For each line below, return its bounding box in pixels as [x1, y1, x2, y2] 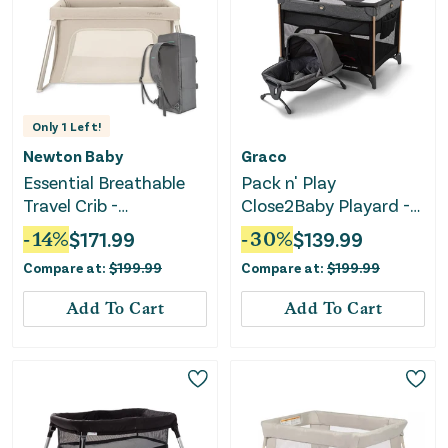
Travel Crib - [23, 193, 118, 216]
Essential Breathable [23, 170, 185, 193]
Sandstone [23, 216, 109, 239]
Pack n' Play [241, 170, 336, 193]
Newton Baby [23, 145, 123, 165]
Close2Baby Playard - [241, 193, 410, 216]
